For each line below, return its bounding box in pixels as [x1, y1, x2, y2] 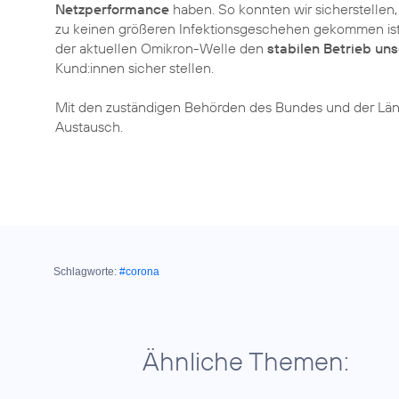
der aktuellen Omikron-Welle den [55, 39, 267, 57]
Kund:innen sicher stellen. [55, 59, 214, 77]
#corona [119, 265, 159, 278]
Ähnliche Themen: [142, 345, 349, 378]
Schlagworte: [53, 265, 117, 278]
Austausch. [55, 118, 123, 135]
